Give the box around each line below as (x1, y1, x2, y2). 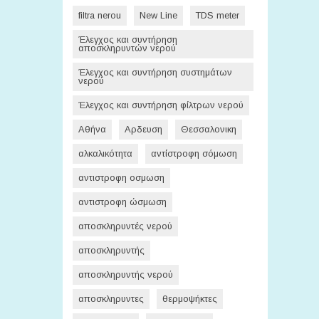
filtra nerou (78, 10, 121, 21)
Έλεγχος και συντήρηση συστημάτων (78, 67, 232, 78)
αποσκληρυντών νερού (78, 43, 176, 53)
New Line (140, 10, 177, 21)
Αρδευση (125, 124, 162, 135)
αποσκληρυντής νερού (78, 269, 173, 280)
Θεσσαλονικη (181, 124, 236, 135)
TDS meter (196, 10, 239, 21)
